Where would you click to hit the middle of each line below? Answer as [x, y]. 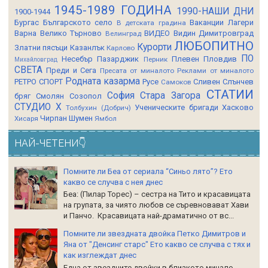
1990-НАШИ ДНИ [215, 11]
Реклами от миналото [216, 70]
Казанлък [87, 47]
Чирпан [54, 118]
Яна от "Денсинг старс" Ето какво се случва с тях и [157, 245]
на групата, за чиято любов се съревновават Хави [156, 205]
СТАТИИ [230, 94]
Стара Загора [170, 95]
